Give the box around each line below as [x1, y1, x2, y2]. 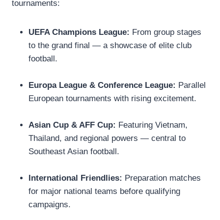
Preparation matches [122, 173, 201, 183]
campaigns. [28, 199, 71, 209]
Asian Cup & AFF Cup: [28, 120, 116, 130]
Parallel [176, 80, 206, 90]
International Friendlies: [28, 173, 122, 183]
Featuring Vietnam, [116, 120, 188, 130]
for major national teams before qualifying [28, 186, 180, 196]
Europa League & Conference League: [28, 80, 176, 90]
